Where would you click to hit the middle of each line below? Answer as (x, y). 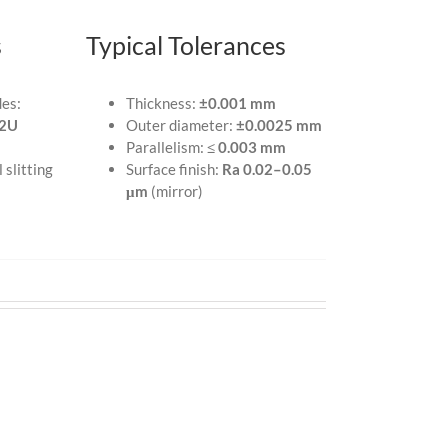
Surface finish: (174, 168)
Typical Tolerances (186, 45)
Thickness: (163, 102)
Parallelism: (167, 146)
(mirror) (176, 190)
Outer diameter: (181, 124)
